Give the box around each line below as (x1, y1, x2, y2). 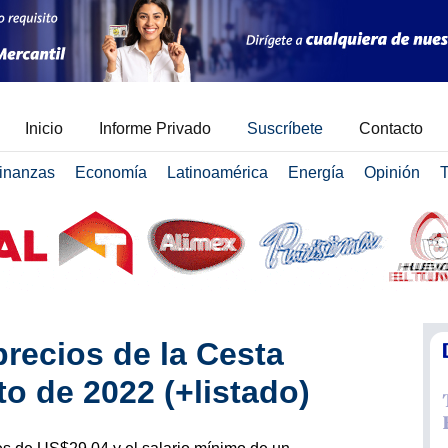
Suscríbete (247, 120, 323, 137)
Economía (74, 164, 147, 181)
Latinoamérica (166, 164, 268, 181)
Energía (287, 164, 344, 181)
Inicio (25, 120, 63, 137)
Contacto (359, 120, 423, 137)
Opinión (363, 164, 420, 181)
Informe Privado (99, 120, 211, 137)
